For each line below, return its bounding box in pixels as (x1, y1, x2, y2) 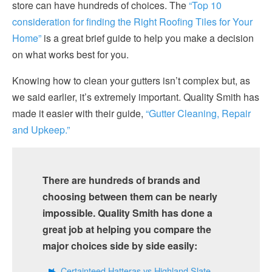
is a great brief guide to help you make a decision (44, 31, 254, 45)
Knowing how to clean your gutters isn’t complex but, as (12, 73, 250, 87)
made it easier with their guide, (12, 106, 143, 120)
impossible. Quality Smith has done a (42, 206, 212, 220)
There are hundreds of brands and (42, 173, 200, 187)
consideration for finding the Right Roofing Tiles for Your (12, 15, 253, 29)
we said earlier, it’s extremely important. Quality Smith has (12, 90, 259, 104)
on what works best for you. (12, 47, 129, 61)
